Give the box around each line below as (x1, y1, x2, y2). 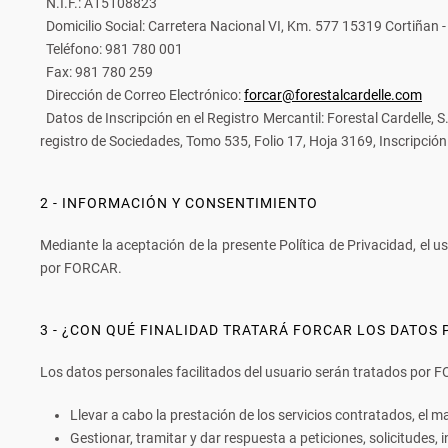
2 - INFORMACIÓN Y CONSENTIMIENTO (40, 195, 318, 211)
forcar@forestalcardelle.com (244, 87, 422, 103)
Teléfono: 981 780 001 (40, 41, 183, 57)
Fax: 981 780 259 (40, 64, 153, 80)
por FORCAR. (40, 260, 122, 276)
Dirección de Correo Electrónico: (40, 87, 244, 103)
